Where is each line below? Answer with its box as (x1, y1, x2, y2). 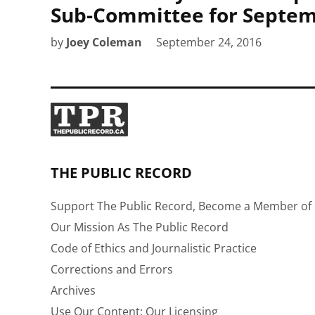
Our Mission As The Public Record (51, 219, 229, 235)
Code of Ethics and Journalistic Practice (51, 240, 257, 256)
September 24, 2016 (156, 34, 262, 50)
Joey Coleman (66, 34, 142, 50)
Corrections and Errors (51, 261, 173, 277)
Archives (51, 282, 96, 298)
